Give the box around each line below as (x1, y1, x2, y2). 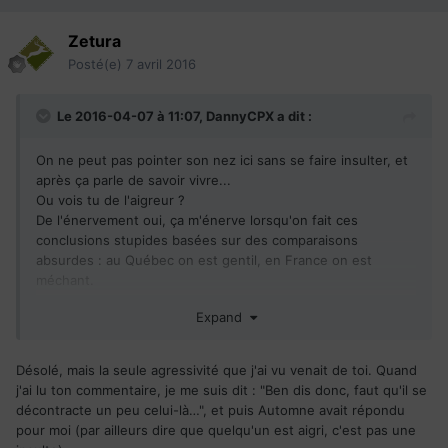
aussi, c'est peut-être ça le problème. (36, 311, 275, 328)
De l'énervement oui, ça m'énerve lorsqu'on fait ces (36, 211, 358, 228)
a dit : (274, 107, 312, 124)
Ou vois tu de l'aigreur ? (36, 191, 189, 208)
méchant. (36, 271, 98, 288)
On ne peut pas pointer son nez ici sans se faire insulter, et (36, 151, 408, 168)
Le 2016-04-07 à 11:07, (57, 107, 206, 124)
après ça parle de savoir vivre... (36, 171, 231, 188)
